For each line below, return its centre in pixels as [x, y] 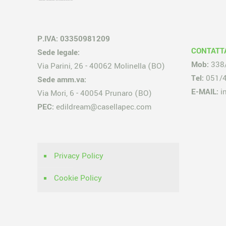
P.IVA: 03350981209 [74, 39]
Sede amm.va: [62, 80]
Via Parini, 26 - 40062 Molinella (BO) [101, 66]
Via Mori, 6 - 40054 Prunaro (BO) [95, 93]
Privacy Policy [79, 156]
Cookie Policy [78, 178]
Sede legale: [59, 52]
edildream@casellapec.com [103, 107]
